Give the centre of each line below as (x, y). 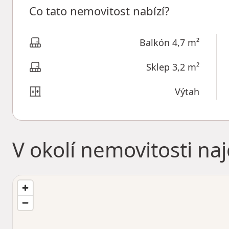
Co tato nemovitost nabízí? (99, 11)
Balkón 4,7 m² (169, 42)
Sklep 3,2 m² (173, 67)
